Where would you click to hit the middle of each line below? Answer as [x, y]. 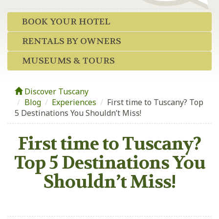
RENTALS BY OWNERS [72, 41]
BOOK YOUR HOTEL [66, 22]
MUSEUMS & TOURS [68, 61]
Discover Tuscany [55, 91]
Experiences [74, 102]
